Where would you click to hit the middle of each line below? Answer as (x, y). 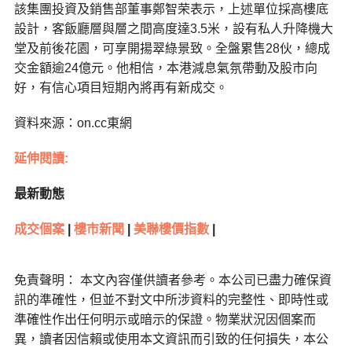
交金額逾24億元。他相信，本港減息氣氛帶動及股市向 (165, 68)
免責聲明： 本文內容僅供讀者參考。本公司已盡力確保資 (172, 280)
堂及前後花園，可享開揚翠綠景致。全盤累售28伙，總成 (172, 49)
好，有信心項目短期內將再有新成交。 (121, 88)
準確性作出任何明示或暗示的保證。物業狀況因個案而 (165, 320)
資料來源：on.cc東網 (73, 123)
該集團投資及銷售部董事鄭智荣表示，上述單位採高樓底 (171, 9)
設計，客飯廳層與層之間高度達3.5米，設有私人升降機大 (173, 29)
